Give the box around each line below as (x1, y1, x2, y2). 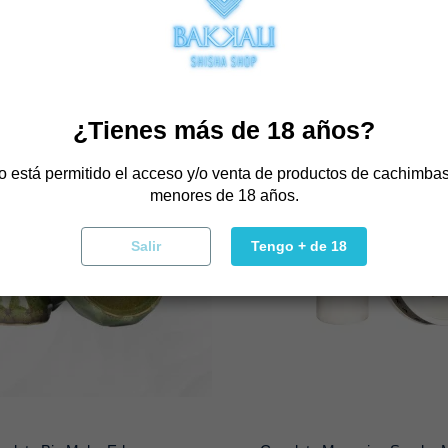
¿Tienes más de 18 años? (73, 116, 375, 144)
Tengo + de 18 (251, 238, 347, 254)
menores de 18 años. (149, 187, 299, 204)
